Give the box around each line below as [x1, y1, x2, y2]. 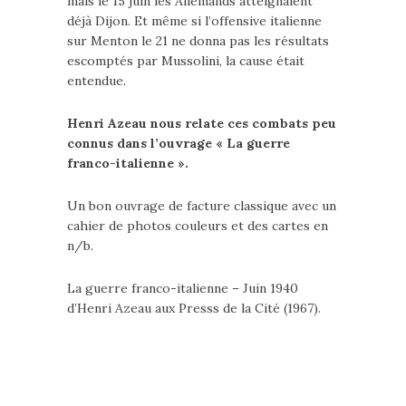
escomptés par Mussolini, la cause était [67, 53, 304, 69]
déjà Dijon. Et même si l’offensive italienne [67, 13, 322, 29]
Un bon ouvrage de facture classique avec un [67, 198, 336, 214]
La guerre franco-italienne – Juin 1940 [67, 280, 298, 296]
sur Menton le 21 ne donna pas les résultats [67, 33, 329, 49]
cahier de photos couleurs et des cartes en [67, 217, 328, 234]
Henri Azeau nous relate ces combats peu [67, 115, 336, 131]
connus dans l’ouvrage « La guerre [67, 135, 290, 151]
